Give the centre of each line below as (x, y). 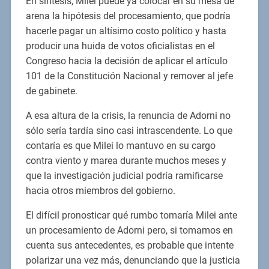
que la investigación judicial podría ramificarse (124, 176)
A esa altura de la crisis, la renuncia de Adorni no (128, 116)
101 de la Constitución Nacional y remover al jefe (129, 76)
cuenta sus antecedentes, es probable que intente (129, 246)
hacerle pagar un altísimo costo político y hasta (126, 31)
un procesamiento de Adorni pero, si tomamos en (129, 231)
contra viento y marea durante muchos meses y (126, 161)
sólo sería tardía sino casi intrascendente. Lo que (129, 131)
